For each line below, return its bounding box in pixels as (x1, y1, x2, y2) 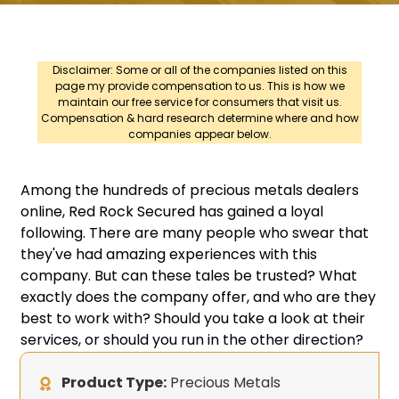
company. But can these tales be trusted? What (20, 265, 358, 287)
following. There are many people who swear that (20, 223, 370, 244)
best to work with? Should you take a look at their (20, 308, 366, 330)
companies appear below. (127, 126, 272, 142)
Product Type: (61, 372, 167, 394)
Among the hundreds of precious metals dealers (20, 180, 360, 201)
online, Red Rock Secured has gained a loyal (20, 201, 324, 223)
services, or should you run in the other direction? (20, 330, 364, 351)
